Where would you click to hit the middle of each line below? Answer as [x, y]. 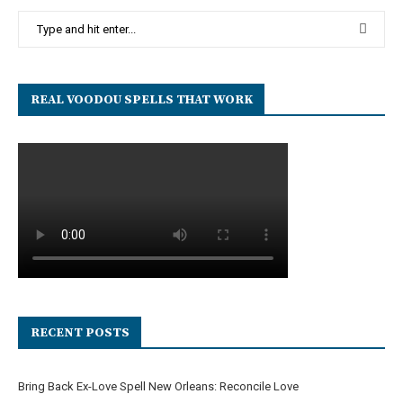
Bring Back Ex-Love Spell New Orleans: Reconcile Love [158, 386]
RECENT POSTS [80, 332]
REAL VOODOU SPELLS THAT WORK [142, 99]
